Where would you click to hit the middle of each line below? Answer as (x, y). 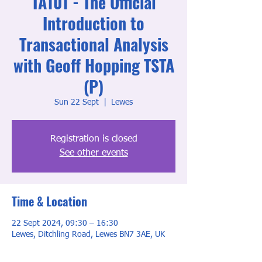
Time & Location (49, 201)
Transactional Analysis (94, 44)
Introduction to (94, 23)
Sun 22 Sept (77, 102)
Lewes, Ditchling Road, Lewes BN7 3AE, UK (88, 235)
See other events (94, 153)
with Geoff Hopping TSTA (94, 65)
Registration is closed (94, 139)
